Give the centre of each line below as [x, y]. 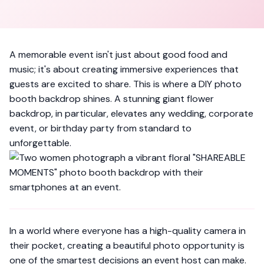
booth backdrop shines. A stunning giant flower [112, 99]
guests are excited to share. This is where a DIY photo [126, 84]
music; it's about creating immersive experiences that [124, 69]
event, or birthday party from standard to [100, 128]
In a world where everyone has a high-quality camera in [128, 231]
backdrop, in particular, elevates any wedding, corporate [131, 113]
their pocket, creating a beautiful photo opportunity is [127, 245]
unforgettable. [40, 143]
